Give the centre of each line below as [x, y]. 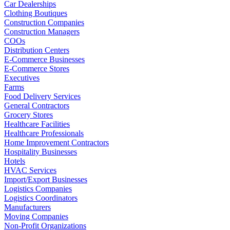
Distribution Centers [37, 50]
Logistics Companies [38, 188]
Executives [22, 78]
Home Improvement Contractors [56, 142]
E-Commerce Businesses [44, 59]
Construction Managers [42, 31]
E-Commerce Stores [37, 68]
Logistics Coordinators [41, 198]
